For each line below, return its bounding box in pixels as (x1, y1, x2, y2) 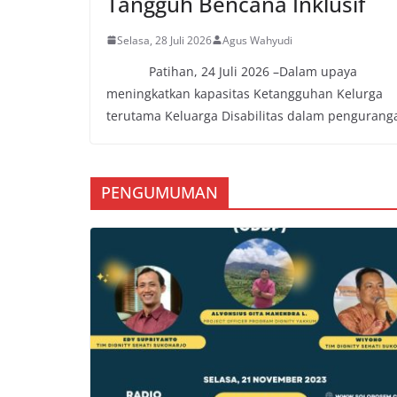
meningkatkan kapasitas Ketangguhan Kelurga (106, 84, 383, 102)
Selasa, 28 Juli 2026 (117, 32, 212, 48)
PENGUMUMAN (101, 182, 218, 203)
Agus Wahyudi (222, 32, 292, 48)
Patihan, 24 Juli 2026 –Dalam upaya (106, 62, 357, 80)
